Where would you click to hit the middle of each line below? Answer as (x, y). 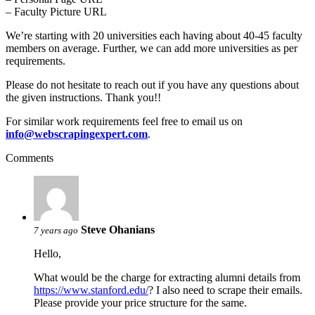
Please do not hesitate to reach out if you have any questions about (152, 84)
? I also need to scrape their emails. (225, 290)
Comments (30, 157)
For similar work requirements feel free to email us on (124, 121)
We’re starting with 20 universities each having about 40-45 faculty (154, 35)
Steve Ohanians (118, 229)
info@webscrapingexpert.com (77, 134)
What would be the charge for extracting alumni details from (167, 277)
